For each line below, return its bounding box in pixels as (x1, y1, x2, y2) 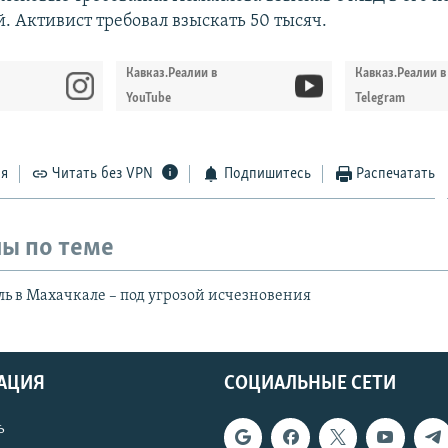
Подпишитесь (223, 165, 311, 182)
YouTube (126, 91, 172, 105)
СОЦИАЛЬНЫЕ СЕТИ (224, 374, 396, 395)
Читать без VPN (52, 165, 154, 182)
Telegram (355, 91, 406, 105)
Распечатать (356, 165, 436, 182)
